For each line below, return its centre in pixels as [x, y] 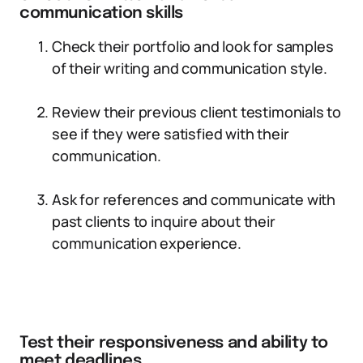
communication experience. [147, 243]
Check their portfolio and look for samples [193, 46]
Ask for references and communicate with [194, 199]
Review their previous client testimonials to [197, 112]
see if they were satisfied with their [171, 134]
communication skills [102, 13]
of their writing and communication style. [190, 68]
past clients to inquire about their [164, 221]
